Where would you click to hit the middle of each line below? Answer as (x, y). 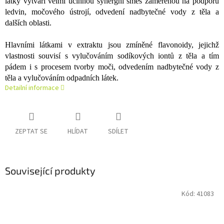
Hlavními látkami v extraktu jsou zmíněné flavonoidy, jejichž (112, 45)
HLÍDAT (78, 132)
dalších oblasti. (28, 23)
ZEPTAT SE (31, 132)
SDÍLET (118, 132)
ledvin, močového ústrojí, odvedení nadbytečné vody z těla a (112, 12)
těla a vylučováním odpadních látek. (62, 78)
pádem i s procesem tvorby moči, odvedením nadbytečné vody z (112, 67)
